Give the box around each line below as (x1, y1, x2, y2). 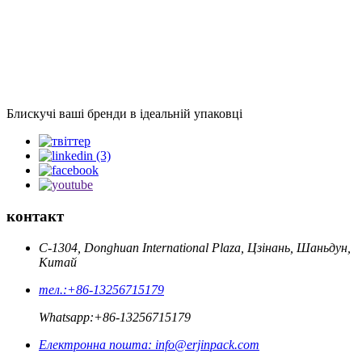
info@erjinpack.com (152, 337, 259, 351)
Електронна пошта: (39, 337, 152, 351)
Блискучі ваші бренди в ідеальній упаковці (6, 107, 242, 121)
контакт (6, 207, 64, 225)
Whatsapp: (39, 309, 94, 324)
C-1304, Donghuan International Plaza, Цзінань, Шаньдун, (39, 240, 351, 255)
